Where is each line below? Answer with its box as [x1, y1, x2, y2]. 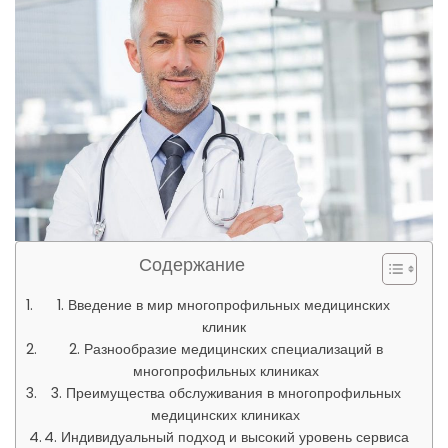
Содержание [138, 252, 245, 278]
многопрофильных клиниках [132, 361, 319, 382]
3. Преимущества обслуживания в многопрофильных [50, 383, 401, 404]
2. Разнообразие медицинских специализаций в [68, 339, 383, 360]
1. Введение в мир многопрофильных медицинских [57, 295, 391, 316]
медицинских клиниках [151, 405, 301, 426]
